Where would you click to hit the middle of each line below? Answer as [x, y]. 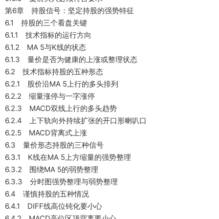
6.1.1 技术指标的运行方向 [48, 35]
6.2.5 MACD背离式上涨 [46, 133]
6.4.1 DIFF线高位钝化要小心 [54, 206]
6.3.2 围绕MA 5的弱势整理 [52, 169]
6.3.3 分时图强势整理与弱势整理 [61, 182]
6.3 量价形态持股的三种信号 [54, 145]
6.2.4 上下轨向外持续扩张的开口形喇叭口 [76, 120]
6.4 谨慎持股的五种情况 [47, 194]
